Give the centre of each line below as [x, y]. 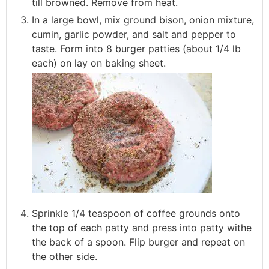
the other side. [65, 257]
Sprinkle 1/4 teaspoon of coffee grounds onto [136, 213]
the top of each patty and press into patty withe [142, 228]
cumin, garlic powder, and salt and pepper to [134, 35]
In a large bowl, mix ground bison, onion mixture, [143, 20]
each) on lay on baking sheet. [99, 63]
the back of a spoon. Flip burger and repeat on [138, 242]
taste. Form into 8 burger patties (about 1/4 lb [136, 49]
